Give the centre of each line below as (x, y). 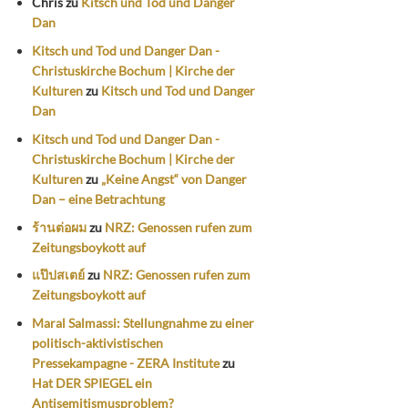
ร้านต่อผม (60, 227)
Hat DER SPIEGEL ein (92, 383)
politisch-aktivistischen (98, 343)
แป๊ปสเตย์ (59, 275)
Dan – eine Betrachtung (99, 199)
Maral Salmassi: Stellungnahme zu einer (143, 323)
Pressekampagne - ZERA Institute (126, 363)
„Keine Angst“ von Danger (174, 178)
